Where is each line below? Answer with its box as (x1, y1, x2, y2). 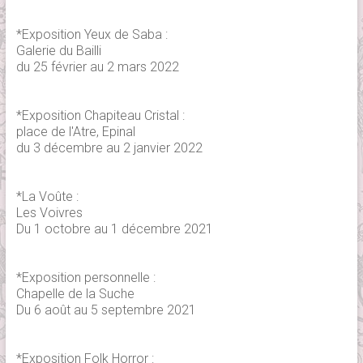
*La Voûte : (15, 189, 79, 204)
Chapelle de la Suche (15, 286, 135, 301)
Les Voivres (15, 205, 83, 220)
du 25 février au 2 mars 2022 (15, 59, 179, 75)
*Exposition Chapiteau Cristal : (15, 108, 185, 123)
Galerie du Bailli (15, 43, 101, 58)
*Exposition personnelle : (15, 270, 156, 285)
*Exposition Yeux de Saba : (15, 27, 168, 42)
